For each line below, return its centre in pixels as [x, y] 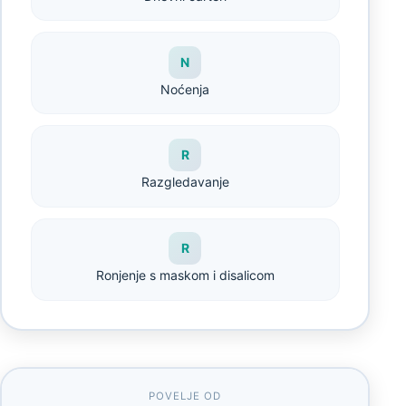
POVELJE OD [185, 396]
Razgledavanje [185, 182]
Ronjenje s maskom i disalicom [185, 275]
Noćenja [185, 89]
